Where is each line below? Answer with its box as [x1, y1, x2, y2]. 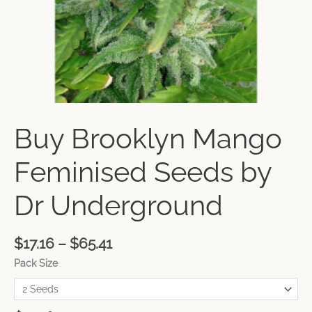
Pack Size [14, 258, 58, 270]
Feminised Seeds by [14, 155, 272, 189]
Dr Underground [14, 189, 223, 222]
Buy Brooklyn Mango [14, 122, 282, 155]
